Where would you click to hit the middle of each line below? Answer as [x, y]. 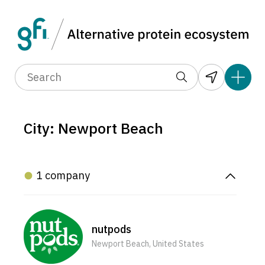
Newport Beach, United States [148, 243]
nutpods [112, 229]
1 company [63, 176]
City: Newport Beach [93, 128]
